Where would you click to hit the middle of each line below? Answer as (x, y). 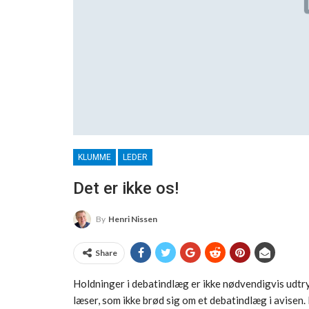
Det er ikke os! (126, 188)
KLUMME (94, 157)
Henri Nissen (133, 219)
